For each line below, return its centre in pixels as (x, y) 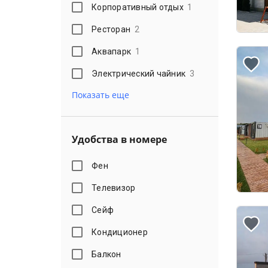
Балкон (106, 254)
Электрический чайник (139, 73)
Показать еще (100, 95)
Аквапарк (112, 51)
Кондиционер (120, 232)
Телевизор (114, 188)
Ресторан (111, 29)
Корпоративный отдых (138, 7)
